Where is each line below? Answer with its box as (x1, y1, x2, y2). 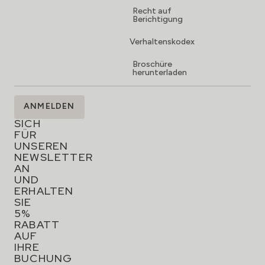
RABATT (14, 218, 60, 231)
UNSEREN (14, 139, 69, 153)
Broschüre (132, 59, 172, 69)
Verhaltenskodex (130, 37, 195, 47)
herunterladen (132, 67, 187, 77)
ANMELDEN (24, 101, 75, 111)
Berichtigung (132, 14, 183, 24)
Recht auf (132, 6, 172, 16)
